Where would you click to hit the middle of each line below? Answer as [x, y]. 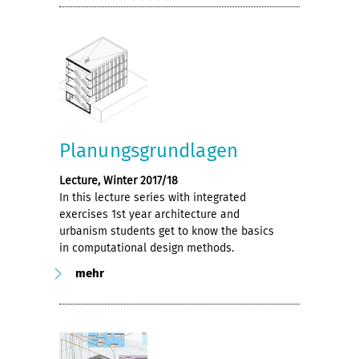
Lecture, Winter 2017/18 [119, 180]
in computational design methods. [147, 248]
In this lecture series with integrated [153, 197]
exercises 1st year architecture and [149, 214]
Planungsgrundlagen [149, 150]
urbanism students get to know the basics [167, 231]
